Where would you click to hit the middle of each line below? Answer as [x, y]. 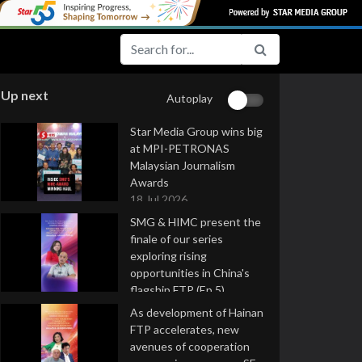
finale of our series [177, 239]
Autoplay [189, 98]
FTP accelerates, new [185, 329]
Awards [149, 182]
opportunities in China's [190, 273]
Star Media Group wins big [196, 131]
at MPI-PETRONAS [180, 148]
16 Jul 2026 [159, 307]
